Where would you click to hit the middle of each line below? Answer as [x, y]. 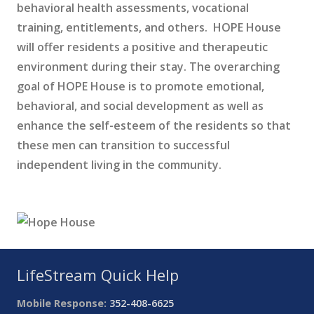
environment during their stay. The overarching [148, 67]
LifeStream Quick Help [98, 275]
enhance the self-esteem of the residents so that [154, 125]
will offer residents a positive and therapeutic [142, 47]
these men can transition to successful [123, 145]
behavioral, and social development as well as [140, 106]
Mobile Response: [62, 303]
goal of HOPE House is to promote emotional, [141, 86]
